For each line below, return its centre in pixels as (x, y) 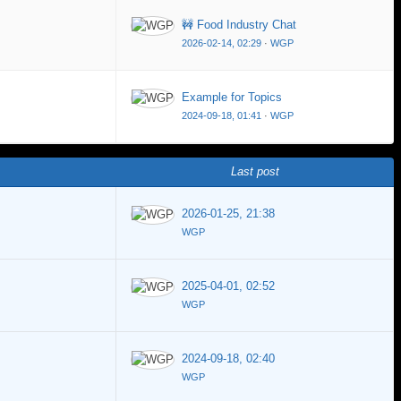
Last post (255, 171)
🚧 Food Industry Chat (239, 24)
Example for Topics (232, 97)
